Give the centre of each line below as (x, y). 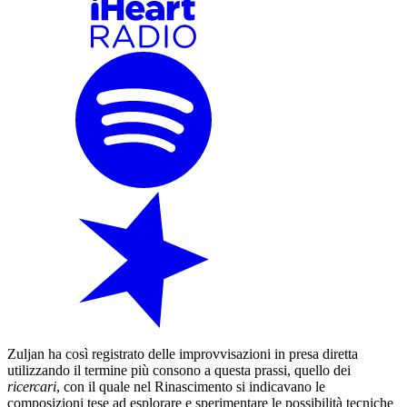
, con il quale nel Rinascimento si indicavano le (191, 387)
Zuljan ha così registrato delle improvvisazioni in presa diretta (183, 354)
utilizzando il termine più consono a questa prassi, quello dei (179, 371)
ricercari (32, 387)
